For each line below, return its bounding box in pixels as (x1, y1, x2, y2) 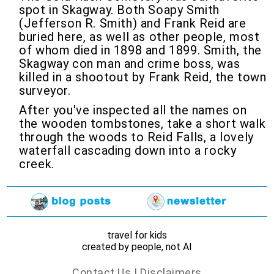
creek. (19, 157, 54, 171)
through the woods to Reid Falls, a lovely (19, 130, 254, 144)
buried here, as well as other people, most (19, 29, 260, 44)
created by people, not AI (82, 241, 192, 253)
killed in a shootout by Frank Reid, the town (19, 70, 267, 84)
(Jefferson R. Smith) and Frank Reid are (19, 16, 246, 31)
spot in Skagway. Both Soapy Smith (19, 2, 220, 17)
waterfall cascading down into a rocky (19, 143, 237, 158)
